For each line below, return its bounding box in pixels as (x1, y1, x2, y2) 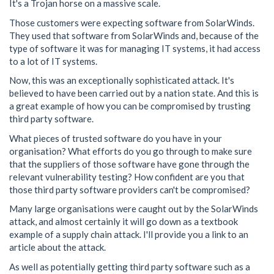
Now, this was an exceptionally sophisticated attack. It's (9, 75, 234, 86)
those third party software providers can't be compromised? (9, 183, 250, 195)
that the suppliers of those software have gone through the (9, 158, 250, 169)
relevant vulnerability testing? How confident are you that (9, 171, 245, 182)
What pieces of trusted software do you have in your (9, 132, 222, 144)
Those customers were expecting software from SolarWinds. (9, 17, 254, 28)
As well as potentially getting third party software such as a (9, 261, 250, 272)
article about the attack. (9, 242, 106, 253)
